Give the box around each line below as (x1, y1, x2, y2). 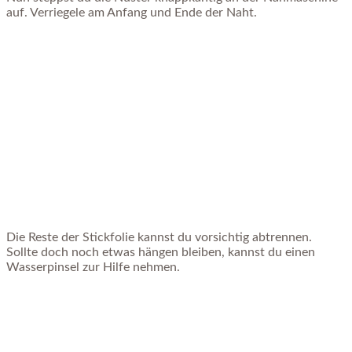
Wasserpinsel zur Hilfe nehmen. (6, 260, 180, 273)
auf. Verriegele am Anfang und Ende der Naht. (6, 6, 257, 20)
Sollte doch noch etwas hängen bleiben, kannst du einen (6, 245, 315, 258)
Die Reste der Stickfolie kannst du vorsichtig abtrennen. (6, 230, 312, 244)
